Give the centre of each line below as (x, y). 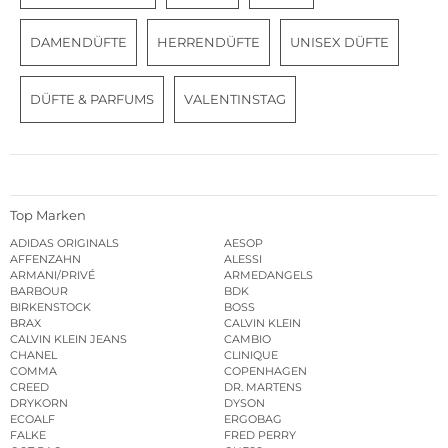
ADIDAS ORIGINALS (64, 242)
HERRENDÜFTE (208, 42)
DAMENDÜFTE (78, 42)
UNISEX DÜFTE (339, 42)
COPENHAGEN (265, 370)
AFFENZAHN (45, 258)
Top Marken (48, 214)
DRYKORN (39, 402)
